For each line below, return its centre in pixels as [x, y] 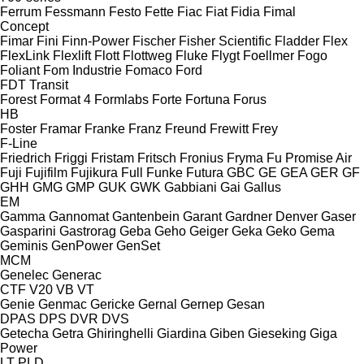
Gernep [202, 304]
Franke [105, 128]
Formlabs [121, 99]
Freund [186, 128]
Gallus [262, 187]
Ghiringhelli [120, 333]
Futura [205, 172]
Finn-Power [95, 41]
